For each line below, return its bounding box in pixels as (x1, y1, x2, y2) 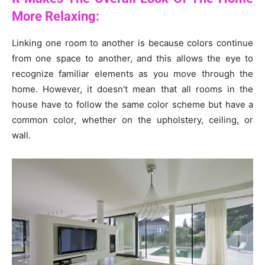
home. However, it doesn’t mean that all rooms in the (12, 83, 253, 95)
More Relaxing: (12, 8, 99, 24)
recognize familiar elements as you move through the (12, 67, 253, 79)
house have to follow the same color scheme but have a (12, 98, 253, 110)
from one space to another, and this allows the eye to (12, 52, 253, 64)
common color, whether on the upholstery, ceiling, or (12, 114, 253, 125)
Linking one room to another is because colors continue (12, 37, 253, 49)
